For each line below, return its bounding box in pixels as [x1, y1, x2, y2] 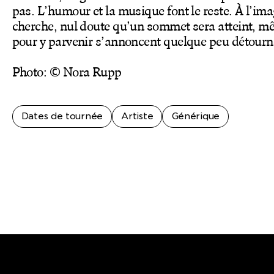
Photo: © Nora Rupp [12, 67, 122, 80]
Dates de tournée [21, 111, 103, 122]
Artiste [121, 111, 154, 122]
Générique [171, 111, 220, 122]
